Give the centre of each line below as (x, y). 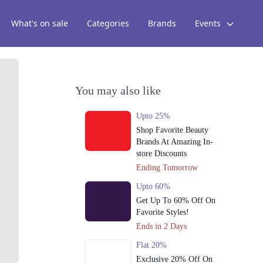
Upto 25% (153, 116)
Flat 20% (151, 245)
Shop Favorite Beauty (172, 130)
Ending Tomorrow (167, 168)
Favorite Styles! (162, 212)
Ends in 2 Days (161, 226)
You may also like (118, 90)
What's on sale (40, 23)
